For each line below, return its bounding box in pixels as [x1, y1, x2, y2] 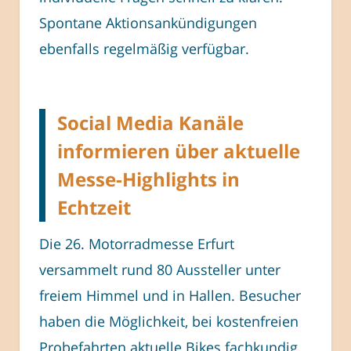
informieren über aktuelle [57, 137, 300, 164]
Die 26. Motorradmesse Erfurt [39, 233, 234, 253]
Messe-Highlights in [57, 165, 240, 192]
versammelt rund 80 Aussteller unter [39, 259, 280, 279]
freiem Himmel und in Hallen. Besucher [39, 285, 301, 305]
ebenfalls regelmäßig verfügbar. [39, 38, 249, 58]
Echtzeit [57, 194, 131, 220]
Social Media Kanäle [57, 109, 244, 136]
